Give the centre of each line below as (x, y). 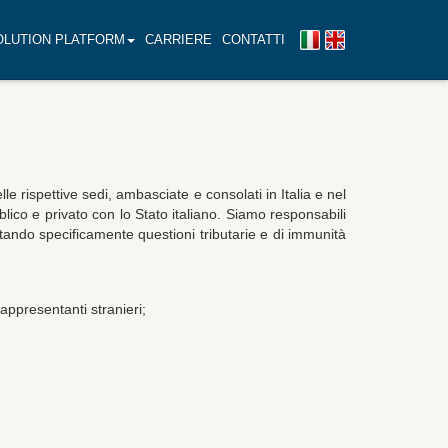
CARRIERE (178, 39)
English (368, 40)
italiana (322, 60)
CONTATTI (253, 39)
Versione (347, 40)
